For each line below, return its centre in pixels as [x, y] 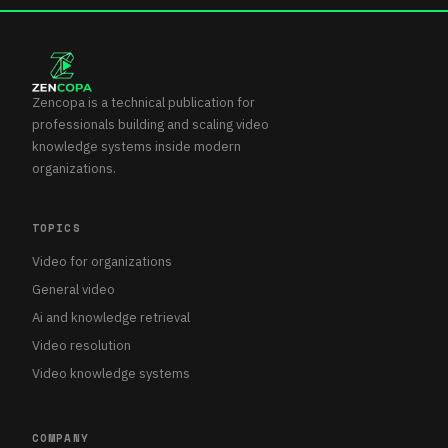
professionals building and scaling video [150, 124]
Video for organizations [102, 261]
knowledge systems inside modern [136, 146]
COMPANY [60, 437]
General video [73, 289]
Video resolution [81, 345]
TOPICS [56, 227]
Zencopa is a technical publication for [143, 102]
